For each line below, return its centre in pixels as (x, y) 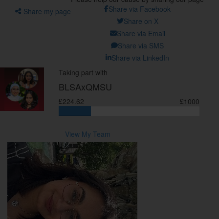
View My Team (88, 134)
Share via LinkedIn (140, 57)
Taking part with (83, 72)
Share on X (141, 21)
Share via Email (141, 33)
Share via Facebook (140, 9)
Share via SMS (141, 45)
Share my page (47, 11)
